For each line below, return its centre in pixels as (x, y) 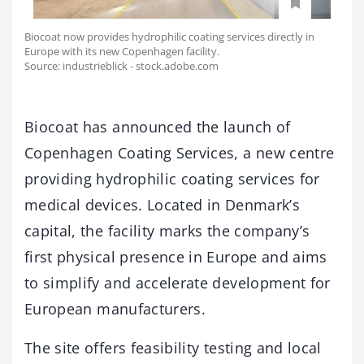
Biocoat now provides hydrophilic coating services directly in (169, 37)
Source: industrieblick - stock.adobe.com (121, 66)
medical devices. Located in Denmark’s (162, 205)
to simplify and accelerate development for (178, 283)
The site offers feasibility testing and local (173, 348)
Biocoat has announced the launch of (158, 127)
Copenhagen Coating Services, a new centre (180, 153)
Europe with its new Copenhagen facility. (122, 52)
